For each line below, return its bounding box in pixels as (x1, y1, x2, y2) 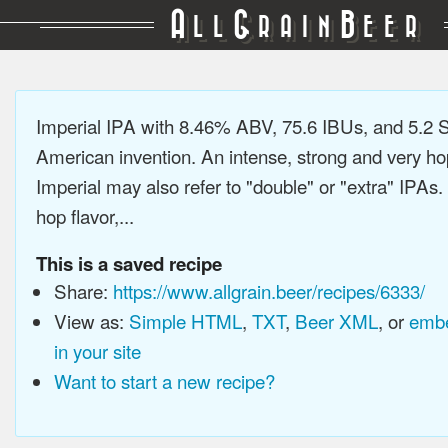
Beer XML (294, 307, 378, 334)
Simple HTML (128, 307, 242, 334)
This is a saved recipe (36, 250, 222, 277)
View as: (53, 307, 129, 334)
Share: (53, 277, 113, 304)
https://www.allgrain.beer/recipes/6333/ (112, 277, 425, 304)
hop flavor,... (36, 202, 134, 229)
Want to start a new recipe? (53, 367, 275, 394)
